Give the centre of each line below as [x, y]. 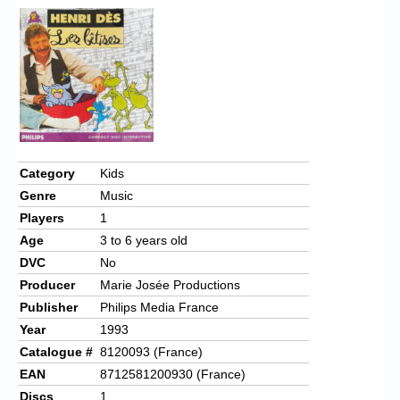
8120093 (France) [151, 351]
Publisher [49, 307]
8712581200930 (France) [173, 374]
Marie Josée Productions [170, 284]
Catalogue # [56, 351]
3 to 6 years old [144, 240]
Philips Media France [159, 307]
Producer [47, 284]
